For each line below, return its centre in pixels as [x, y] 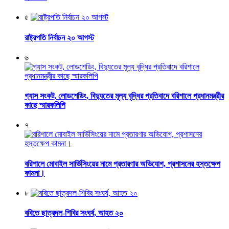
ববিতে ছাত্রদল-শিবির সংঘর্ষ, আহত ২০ [74, 213]
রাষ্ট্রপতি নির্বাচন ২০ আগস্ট [59, 37]
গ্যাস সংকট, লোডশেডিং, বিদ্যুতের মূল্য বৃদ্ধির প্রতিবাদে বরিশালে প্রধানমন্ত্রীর [124, 96]
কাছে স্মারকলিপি [45, 105]
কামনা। [35, 173]
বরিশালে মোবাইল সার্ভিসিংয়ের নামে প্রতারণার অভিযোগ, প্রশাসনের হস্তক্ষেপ [122, 164]
